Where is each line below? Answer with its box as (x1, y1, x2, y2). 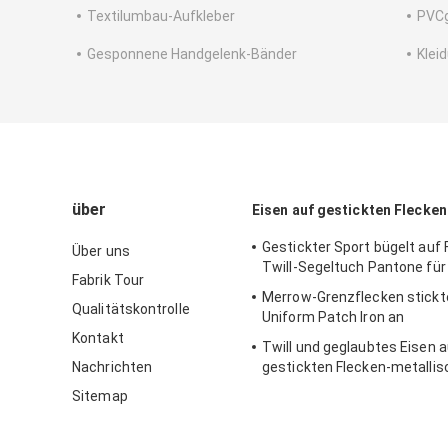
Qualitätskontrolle (72, 301, 190, 318)
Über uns (72, 243, 130, 260)
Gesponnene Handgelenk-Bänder (87, 46, 297, 63)
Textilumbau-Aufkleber (87, 8, 235, 25)
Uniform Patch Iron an (262, 309, 405, 326)
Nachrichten (72, 359, 153, 376)
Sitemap (72, 388, 128, 405)
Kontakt (72, 330, 124, 347)
